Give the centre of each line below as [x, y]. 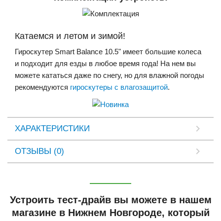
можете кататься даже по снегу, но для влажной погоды [110, 75]
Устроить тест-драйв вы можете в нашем [110, 200]
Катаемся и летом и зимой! [70, 36]
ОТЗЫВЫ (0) [39, 151]
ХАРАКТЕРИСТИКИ [52, 128]
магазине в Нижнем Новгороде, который [110, 212]
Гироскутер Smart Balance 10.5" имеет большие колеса [108, 51]
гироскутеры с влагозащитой [119, 87]
